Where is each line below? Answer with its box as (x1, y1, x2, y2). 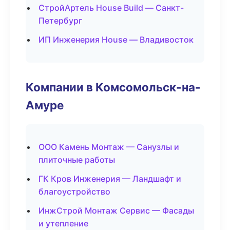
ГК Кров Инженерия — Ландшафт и (39, 174, 181, 184)
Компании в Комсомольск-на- (26, 80, 201, 94)
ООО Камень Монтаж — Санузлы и (39, 142, 179, 152)
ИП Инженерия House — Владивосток (39, 34, 194, 45)
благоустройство (39, 186, 110, 197)
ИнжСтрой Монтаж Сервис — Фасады (39, 205, 194, 216)
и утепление (39, 218, 88, 228)
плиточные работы (39, 155, 115, 165)
